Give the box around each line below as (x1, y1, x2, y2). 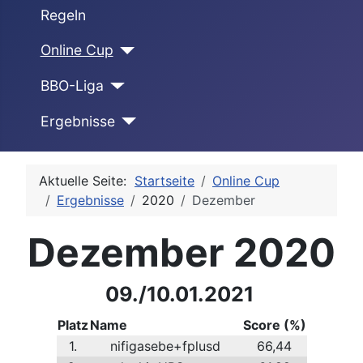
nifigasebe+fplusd (110, 338, 220, 355)
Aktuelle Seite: (39, 173, 135, 190)
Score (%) (242, 317, 306, 334)
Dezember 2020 (28, 228, 335, 277)
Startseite (135, 173, 194, 190)
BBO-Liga (40, 76, 104, 94)
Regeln (40, 6, 86, 23)
